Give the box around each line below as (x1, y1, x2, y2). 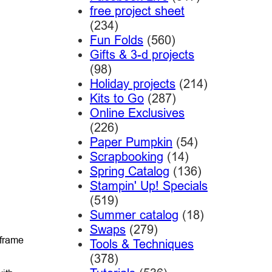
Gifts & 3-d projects (89, 47, 194, 62)
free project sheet (89, 4, 185, 18)
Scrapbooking (89, 149, 163, 164)
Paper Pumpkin (89, 135, 172, 149)
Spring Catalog (89, 164, 169, 178)
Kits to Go (89, 91, 144, 106)
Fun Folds (89, 33, 143, 47)
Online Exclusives (89, 106, 185, 120)
